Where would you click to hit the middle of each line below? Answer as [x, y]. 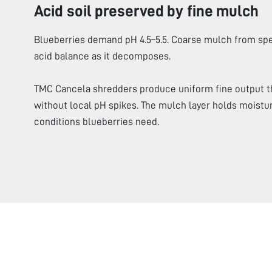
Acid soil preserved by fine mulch [146, 11]
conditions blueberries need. [97, 122]
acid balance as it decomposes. [102, 56]
